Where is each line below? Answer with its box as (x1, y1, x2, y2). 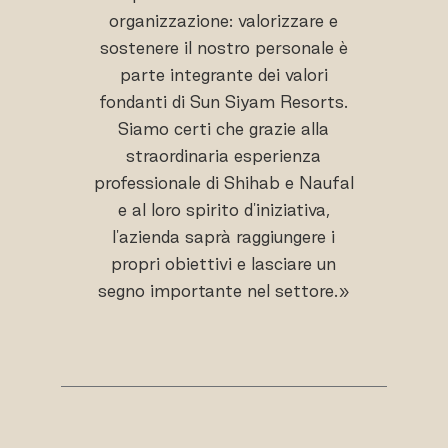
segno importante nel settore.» (97, 280, 350, 300)
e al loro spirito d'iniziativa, (117, 199, 330, 219)
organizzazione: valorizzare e (109, 10, 339, 30)
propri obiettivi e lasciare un (111, 253, 337, 273)
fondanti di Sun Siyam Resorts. (99, 91, 349, 111)
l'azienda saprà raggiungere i (112, 226, 336, 246)
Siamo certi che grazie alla (118, 118, 330, 138)
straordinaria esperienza (126, 145, 322, 165)
